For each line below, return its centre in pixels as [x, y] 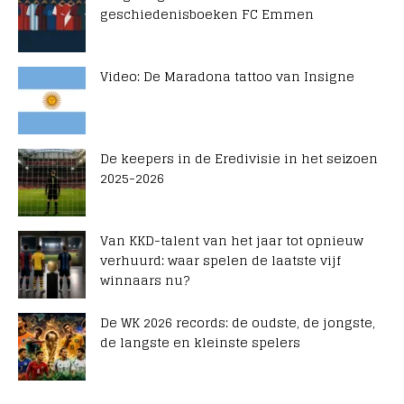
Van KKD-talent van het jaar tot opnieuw [232, 240]
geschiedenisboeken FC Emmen [207, 14]
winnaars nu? [145, 280]
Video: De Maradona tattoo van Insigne [227, 76]
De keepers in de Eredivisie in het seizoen [239, 158]
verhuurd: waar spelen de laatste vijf [220, 260]
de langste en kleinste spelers [200, 342]
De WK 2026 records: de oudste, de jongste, [238, 322]
